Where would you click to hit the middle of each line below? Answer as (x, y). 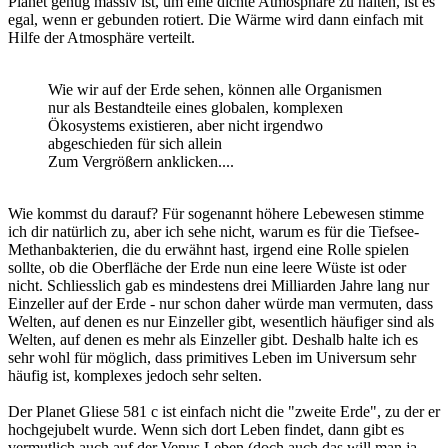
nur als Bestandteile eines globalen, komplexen (195, 107)
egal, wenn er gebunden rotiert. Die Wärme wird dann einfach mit (215, 19)
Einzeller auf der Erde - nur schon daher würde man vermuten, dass (220, 303)
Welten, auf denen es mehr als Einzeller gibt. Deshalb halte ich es (213, 339)
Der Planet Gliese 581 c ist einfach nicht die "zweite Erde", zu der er (224, 411)
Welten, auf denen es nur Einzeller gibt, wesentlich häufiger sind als (221, 321)
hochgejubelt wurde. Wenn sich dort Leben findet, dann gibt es (206, 429)
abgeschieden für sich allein (135, 143)
